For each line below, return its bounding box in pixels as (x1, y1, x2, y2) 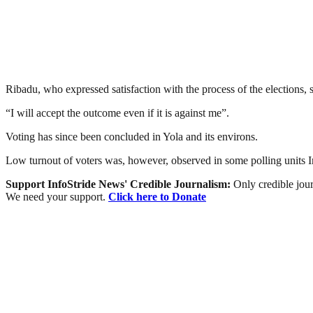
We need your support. (6, 190, 108, 203)
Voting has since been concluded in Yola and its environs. (6, 130, 258, 143)
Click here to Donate (108, 190, 206, 203)
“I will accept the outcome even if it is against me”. (6, 106, 229, 119)
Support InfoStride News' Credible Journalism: (6, 177, 233, 190)
